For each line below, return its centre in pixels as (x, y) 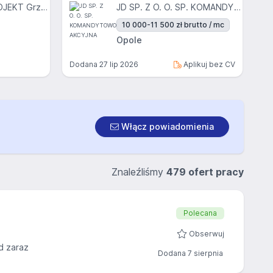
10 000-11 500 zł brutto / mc (173, 25)
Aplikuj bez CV (208, 64)
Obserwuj (207, 234)
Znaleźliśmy (139, 172)
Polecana (200, 213)
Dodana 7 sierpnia (190, 253)
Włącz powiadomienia (166, 126)
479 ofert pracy (205, 172)
